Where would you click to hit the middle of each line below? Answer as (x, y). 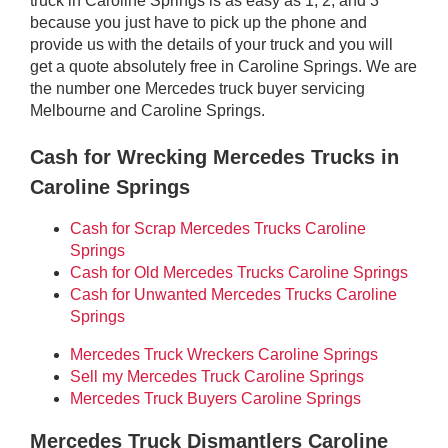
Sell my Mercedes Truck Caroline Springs (217, 376)
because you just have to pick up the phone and (198, 22)
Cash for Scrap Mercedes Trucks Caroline (218, 228)
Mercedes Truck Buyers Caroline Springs (215, 398)
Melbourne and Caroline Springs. (147, 110)
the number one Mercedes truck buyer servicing (197, 88)
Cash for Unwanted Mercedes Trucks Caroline (233, 294)
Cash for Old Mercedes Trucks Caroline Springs (239, 272)
